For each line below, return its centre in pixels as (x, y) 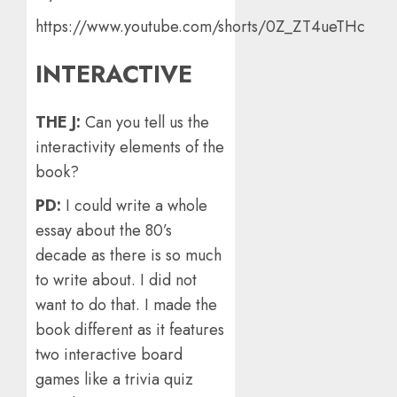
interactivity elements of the (130, 147)
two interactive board (109, 354)
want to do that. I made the (126, 304)
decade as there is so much (128, 255)
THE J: (60, 122)
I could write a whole (136, 205)
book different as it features (130, 329)
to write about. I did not (116, 280)
